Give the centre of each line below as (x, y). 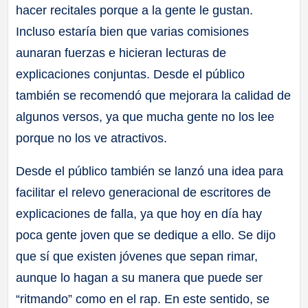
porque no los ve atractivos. (92, 138)
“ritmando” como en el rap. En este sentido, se (143, 299)
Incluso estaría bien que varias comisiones (133, 31)
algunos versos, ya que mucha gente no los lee (145, 117)
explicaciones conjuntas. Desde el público (131, 74)
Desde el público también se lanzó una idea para (150, 171)
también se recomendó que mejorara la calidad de (154, 95)
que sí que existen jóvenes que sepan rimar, (137, 256)
